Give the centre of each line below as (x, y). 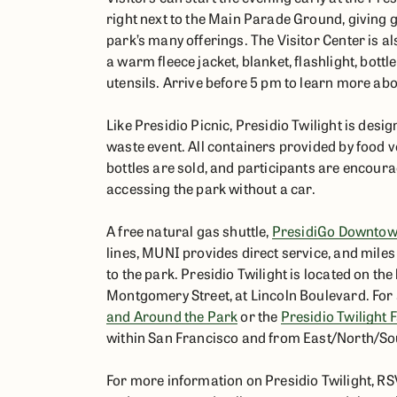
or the (259, 315)
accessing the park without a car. (211, 188)
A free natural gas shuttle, (189, 230)
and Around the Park (172, 315)
